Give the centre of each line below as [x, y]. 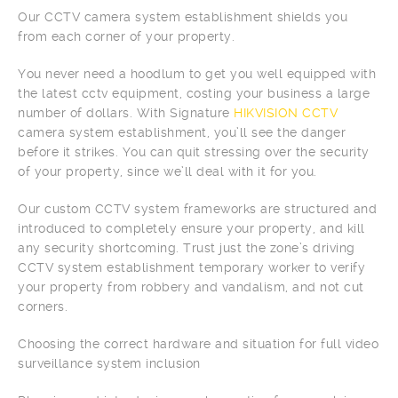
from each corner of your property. [126, 36]
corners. [43, 306]
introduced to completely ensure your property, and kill [191, 228]
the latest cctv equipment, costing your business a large [194, 93]
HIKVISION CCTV [286, 113]
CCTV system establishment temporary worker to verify [191, 267]
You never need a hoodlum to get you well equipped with [197, 74]
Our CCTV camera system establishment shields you [183, 17]
